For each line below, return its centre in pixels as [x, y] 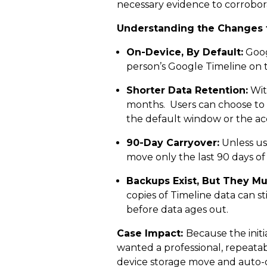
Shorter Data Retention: [187, 90]
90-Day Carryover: [173, 143]
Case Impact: [151, 233]
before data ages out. [177, 209]
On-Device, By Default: [185, 52]
